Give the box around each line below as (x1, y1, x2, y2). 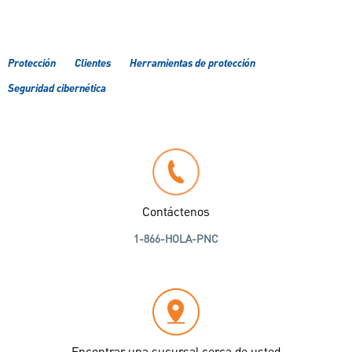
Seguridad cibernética (8, 79, 106, 97)
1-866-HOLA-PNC (134, 231, 218, 247)
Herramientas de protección (130, 54, 255, 72)
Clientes (75, 54, 111, 72)
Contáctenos (142, 203, 210, 222)
